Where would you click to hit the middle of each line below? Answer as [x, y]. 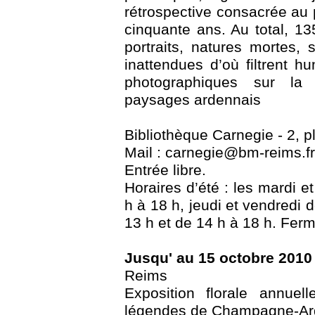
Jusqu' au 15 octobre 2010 [218, 258]
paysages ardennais [193, 100]
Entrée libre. [165, 171]
